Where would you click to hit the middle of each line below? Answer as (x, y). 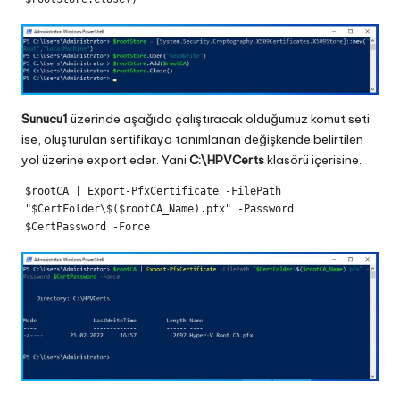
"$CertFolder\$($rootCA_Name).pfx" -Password (159, 209)
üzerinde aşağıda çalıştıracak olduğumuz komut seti (219, 119)
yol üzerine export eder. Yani (105, 160)
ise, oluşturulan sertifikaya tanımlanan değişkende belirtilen (192, 140)
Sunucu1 (45, 119)
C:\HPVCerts (227, 160)
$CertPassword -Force (87, 227)
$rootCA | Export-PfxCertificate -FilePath (153, 192)
